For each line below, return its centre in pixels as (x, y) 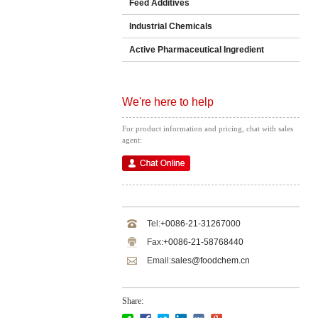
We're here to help (168, 102)
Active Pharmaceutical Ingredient (197, 50)
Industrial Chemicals (171, 26)
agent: (132, 140)
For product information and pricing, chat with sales (208, 128)
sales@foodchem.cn (210, 261)
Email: (159, 261)
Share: (133, 301)
